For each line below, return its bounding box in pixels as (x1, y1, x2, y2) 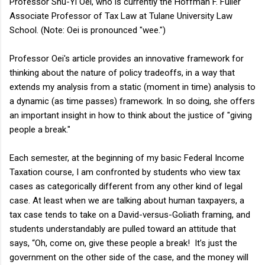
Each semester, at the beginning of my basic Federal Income (9, 152, 244, 163)
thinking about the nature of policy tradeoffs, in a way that (9, 67, 235, 78)
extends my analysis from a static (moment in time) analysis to (9, 81, 256, 92)
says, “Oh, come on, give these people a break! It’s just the (9, 237, 237, 248)
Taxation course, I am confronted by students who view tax (9, 166, 240, 177)
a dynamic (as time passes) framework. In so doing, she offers (9, 95, 255, 106)
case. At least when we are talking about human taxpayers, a (9, 195, 244, 206)
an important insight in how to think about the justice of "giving (9, 109, 252, 121)
